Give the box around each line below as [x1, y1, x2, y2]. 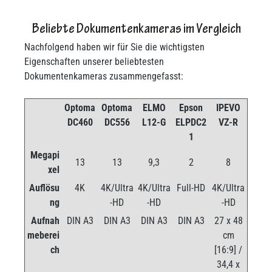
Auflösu [29, 182, 59, 194]
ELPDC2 [175, 117, 206, 128]
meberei [27, 229, 59, 241]
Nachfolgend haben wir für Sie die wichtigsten [24, 41, 205, 53]
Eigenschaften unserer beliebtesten [24, 56, 164, 67]
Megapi [30, 149, 59, 161]
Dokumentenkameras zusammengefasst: [24, 70, 183, 82]
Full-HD [177, 182, 205, 194]
